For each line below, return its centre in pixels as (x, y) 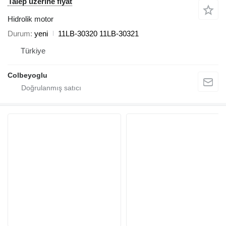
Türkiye (33, 50)
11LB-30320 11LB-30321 (98, 33)
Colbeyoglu (27, 75)
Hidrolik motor (31, 19)
